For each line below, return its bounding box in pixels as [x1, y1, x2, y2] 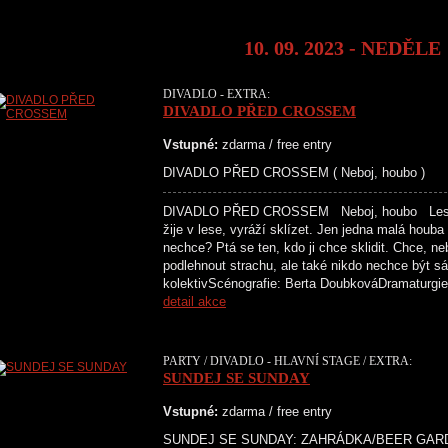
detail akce [163, 294, 226, 309]
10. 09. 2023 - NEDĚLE [244, 37, 441, 59]
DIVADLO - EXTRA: [163, 87, 270, 101]
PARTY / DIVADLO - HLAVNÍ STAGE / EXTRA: [163, 354, 412, 368]
